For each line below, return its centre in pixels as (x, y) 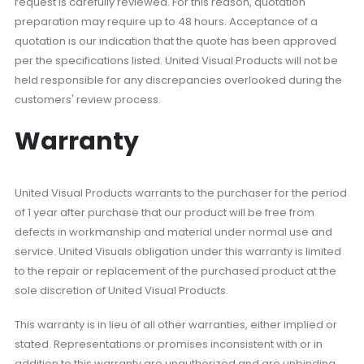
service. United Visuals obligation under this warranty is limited (178, 251)
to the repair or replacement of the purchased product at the (175, 271)
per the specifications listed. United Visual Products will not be (176, 60)
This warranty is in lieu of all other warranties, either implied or (175, 325)
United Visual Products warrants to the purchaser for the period (180, 193)
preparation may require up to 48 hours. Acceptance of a (166, 21)
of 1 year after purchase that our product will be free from (164, 212)
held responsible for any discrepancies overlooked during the (178, 80)
